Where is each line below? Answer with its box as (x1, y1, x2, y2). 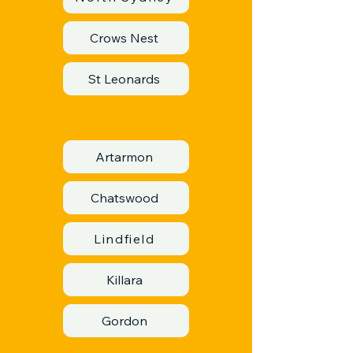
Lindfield (94, 231, 155, 247)
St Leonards (88, 71, 161, 87)
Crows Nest (90, 30, 159, 46)
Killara (106, 272, 143, 288)
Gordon (101, 313, 147, 329)
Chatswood (90, 190, 158, 206)
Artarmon (95, 149, 154, 165)
